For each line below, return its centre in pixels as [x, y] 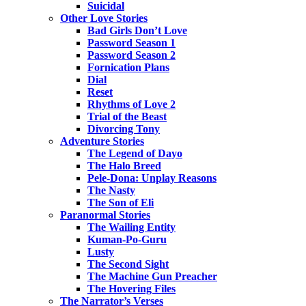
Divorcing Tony [124, 129]
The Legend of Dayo [135, 154]
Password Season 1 [131, 43]
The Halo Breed [124, 166]
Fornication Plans [128, 68]
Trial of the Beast [127, 117]
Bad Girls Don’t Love [137, 31]
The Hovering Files [131, 289]
